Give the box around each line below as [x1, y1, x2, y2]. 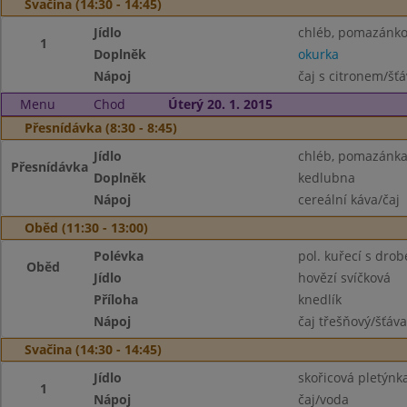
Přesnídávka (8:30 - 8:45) [25, 119, 177, 136]
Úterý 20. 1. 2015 [167, 95, 273, 113]
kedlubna [297, 169, 355, 186]
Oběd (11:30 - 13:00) [25, 219, 148, 236]
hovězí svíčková [297, 269, 391, 286]
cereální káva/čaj [297, 191, 400, 208]
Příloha [94, 291, 139, 308]
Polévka [94, 247, 144, 264]
